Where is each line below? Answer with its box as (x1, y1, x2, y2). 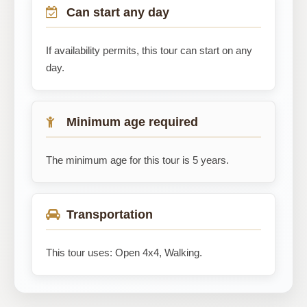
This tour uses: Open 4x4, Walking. (46, 247, 202, 258)
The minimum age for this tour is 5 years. (46, 154, 229, 166)
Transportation (66, 208, 153, 221)
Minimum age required (66, 115, 198, 129)
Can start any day (66, 5, 169, 19)
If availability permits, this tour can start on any (46, 45, 252, 56)
